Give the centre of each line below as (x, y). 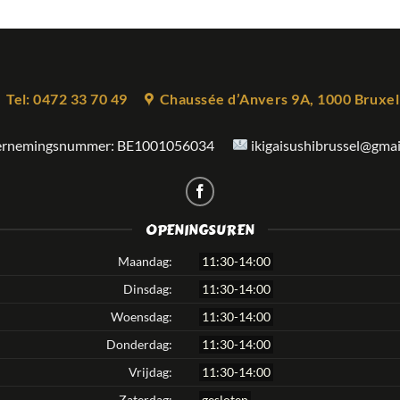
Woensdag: (142, 316)
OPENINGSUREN (200, 229)
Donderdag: (140, 344)
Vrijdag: (151, 371)
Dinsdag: (148, 288)
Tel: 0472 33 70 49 (67, 100)
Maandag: (146, 261)
